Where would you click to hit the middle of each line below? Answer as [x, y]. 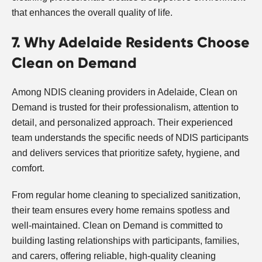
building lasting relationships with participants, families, [125, 240]
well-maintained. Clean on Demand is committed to [117, 225]
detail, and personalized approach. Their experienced [122, 122]
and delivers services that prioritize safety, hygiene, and [126, 153]
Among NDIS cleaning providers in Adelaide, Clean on [125, 92]
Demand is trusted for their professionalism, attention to [125, 107]
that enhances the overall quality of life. [92, 12]
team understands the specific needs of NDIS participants [130, 137]
